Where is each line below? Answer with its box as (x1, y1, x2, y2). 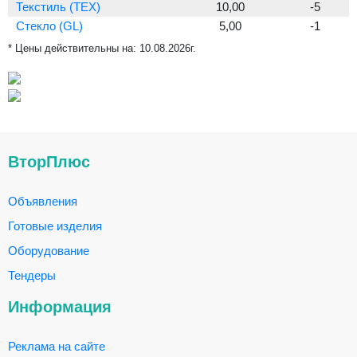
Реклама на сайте (8, 339, 105, 353)
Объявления (8, 194, 77, 208)
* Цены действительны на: (8, 42, 139, 54)
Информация (8, 298, 112, 316)
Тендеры (8, 269, 56, 282)
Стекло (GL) (16, 19, 83, 33)
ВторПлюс (8, 153, 90, 171)
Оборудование (8, 244, 89, 257)
